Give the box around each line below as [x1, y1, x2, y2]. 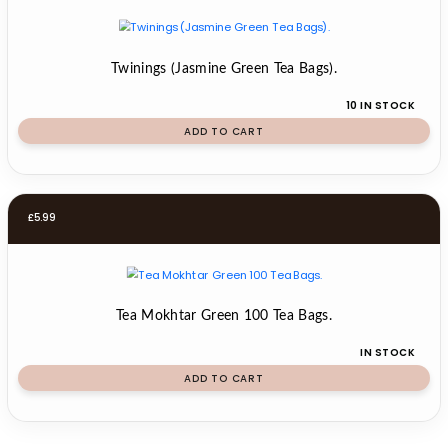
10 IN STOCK [345, 98, 415, 113]
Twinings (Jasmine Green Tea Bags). [111, 62, 337, 76]
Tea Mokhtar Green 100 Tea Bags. [116, 309, 332, 323]
